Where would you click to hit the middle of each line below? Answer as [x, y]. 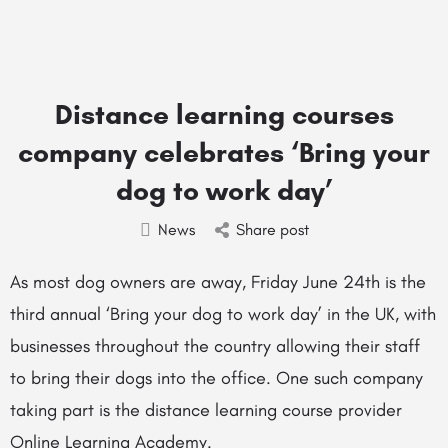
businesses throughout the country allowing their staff [215, 346]
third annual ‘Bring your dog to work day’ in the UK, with [223, 314]
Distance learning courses [224, 114]
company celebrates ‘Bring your [224, 152]
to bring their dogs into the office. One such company [216, 378]
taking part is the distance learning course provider [206, 410]
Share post [272, 229]
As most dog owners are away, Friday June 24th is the [218, 282]
